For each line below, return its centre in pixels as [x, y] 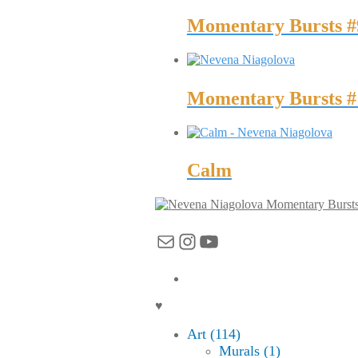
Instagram [219, 241]
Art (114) [213, 334]
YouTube [237, 241]
